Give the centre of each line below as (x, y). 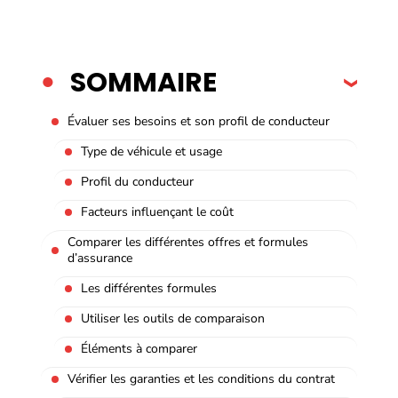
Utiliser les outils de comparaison (173, 318)
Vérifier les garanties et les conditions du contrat (201, 378)
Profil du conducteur (137, 181)
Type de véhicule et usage (151, 151)
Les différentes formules (149, 288)
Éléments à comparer (139, 348)
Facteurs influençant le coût (157, 211)
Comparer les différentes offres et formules (188, 242)
